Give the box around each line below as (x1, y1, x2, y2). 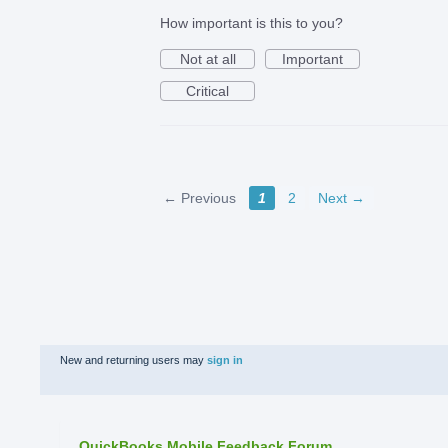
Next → (318, 190, 365, 207)
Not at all (179, 51, 236, 68)
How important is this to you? (160, 15, 343, 32)
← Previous (163, 190, 236, 207)
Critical (186, 83, 229, 100)
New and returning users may (60, 354, 207, 367)
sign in (207, 354, 243, 367)
